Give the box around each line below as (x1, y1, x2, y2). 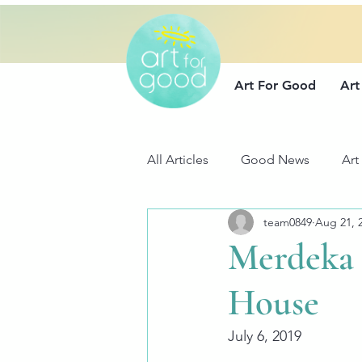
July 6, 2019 (228, 327, 301, 345)
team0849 (263, 214, 312, 229)
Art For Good (234, 78, 316, 93)
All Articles (147, 152, 208, 167)
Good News (241, 152, 309, 167)
